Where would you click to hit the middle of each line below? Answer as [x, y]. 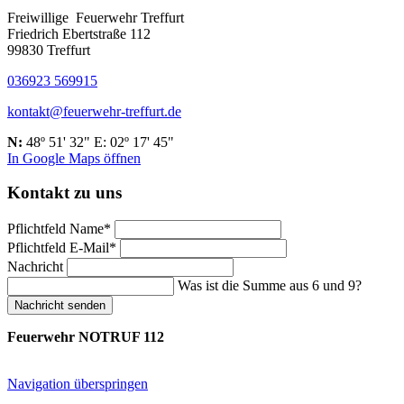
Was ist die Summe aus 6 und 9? [270, 286]
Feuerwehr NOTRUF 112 [86, 337]
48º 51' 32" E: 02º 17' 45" [98, 142]
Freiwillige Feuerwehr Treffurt [96, 17]
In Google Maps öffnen [74, 158]
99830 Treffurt [49, 50]
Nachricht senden [60, 306]
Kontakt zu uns [64, 193]
